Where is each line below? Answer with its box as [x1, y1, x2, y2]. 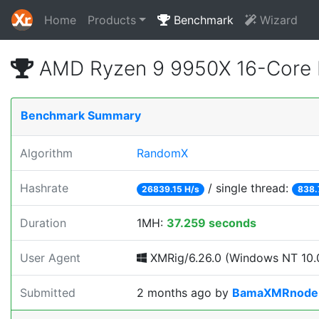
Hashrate [20, 181, 68, 195]
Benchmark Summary [21, 108, 141, 122]
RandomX [137, 146, 188, 160]
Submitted [20, 286, 75, 300]
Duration [20, 216, 66, 230]
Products [88, 13, 136, 27]
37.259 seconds [167, 216, 256, 230]
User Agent [20, 251, 80, 265]
